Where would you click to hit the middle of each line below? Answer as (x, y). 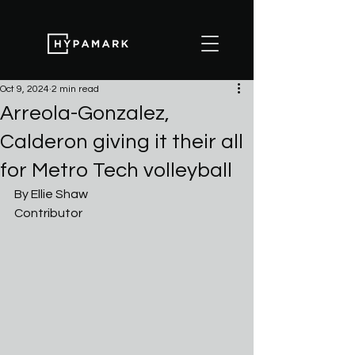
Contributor (48, 213)
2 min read (75, 89)
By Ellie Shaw (51, 194)
